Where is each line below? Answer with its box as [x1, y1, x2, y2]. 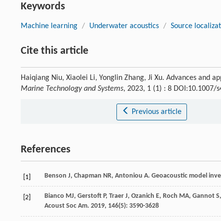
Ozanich [131, 192, 154, 200]
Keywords [21, 1, 65, 13]
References [21, 144, 71, 156]
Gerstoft [77, 192, 102, 200]
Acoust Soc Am [44, 202, 87, 210]
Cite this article [21, 45, 88, 57]
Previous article [131, 108, 182, 116]
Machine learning [21, 22, 77, 31]
